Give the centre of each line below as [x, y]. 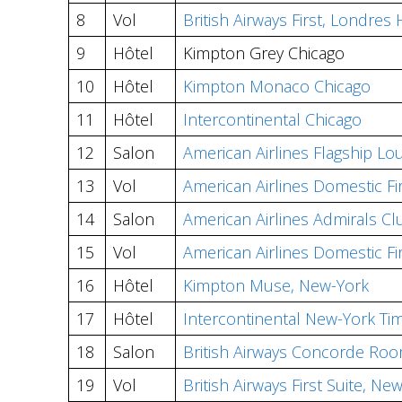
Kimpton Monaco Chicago [277, 86]
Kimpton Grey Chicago [264, 52]
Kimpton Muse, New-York [276, 285]
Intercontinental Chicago [272, 119]
